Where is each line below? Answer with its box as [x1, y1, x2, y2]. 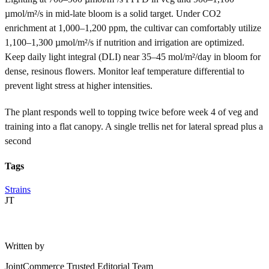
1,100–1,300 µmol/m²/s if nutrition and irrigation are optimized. [5, 37, 244, 47]
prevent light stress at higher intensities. [5, 80, 153, 91]
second [5, 135, 31, 146]
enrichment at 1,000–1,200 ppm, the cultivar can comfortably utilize [5, 22, 261, 33]
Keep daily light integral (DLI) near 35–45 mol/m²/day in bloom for [5, 51, 261, 62]
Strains [5, 184, 31, 195]
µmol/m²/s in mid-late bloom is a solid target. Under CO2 [5, 8, 221, 19]
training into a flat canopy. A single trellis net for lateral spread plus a [5, 121, 263, 131]
